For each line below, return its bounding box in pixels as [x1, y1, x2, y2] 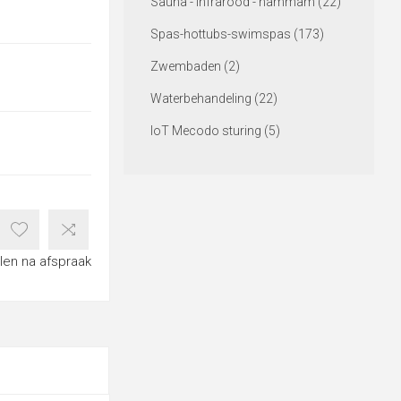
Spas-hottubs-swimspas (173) [149, 27, 324, 41]
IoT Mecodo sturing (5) [149, 124, 280, 138]
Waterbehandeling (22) [149, 91, 277, 106]
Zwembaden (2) [149, 59, 240, 73]
